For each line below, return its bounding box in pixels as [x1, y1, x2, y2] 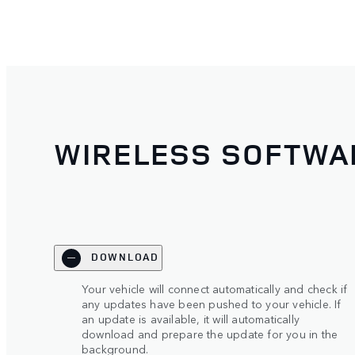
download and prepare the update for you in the [82, 325, 338, 342]
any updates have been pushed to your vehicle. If [82, 295, 342, 311]
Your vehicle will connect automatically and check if [82, 280, 348, 296]
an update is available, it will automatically [82, 310, 300, 326]
